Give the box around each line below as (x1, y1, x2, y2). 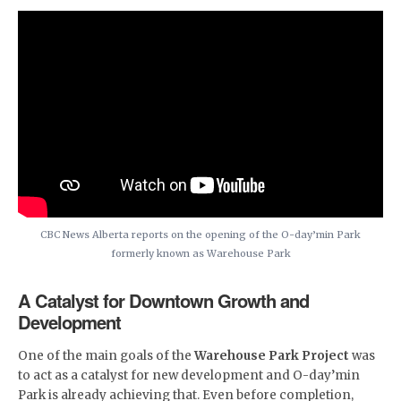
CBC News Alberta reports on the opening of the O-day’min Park (40, 228, 361, 242)
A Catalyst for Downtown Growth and (18, 287, 309, 314)
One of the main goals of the (18, 348, 194, 364)
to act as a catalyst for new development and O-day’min (18, 368, 360, 384)
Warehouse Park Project (194, 348, 349, 364)
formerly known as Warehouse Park (110, 247, 291, 260)
